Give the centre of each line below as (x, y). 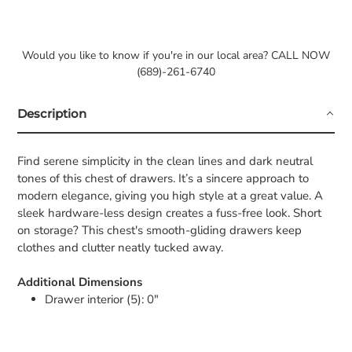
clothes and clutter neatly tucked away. (120, 247)
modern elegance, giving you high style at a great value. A (170, 195)
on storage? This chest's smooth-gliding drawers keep (159, 230)
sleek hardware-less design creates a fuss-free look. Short (169, 213)
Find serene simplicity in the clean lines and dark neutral (165, 161)
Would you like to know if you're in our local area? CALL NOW (176, 56)
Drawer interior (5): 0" (102, 299)
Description (52, 113)
